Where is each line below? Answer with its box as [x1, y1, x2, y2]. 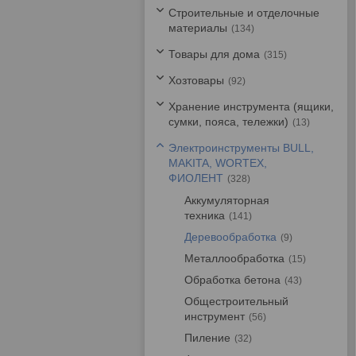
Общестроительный [184, 295, 288, 308]
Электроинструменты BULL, [168, 141, 314, 154]
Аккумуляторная [184, 194, 269, 207]
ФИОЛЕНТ [168, 172, 223, 184]
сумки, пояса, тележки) [168, 115, 288, 128]
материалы [168, 21, 227, 34]
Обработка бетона [184, 273, 281, 286]
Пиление [184, 331, 230, 344]
